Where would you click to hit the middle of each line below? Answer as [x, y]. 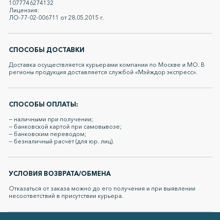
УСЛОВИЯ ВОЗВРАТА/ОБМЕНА [60, 174]
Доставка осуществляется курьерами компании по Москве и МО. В [107, 65]
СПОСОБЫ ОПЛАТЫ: [43, 104]
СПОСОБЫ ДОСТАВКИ [47, 50]
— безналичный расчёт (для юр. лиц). [61, 141]
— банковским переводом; [48, 134]
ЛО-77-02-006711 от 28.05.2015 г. [56, 18]
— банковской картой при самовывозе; [65, 127]
